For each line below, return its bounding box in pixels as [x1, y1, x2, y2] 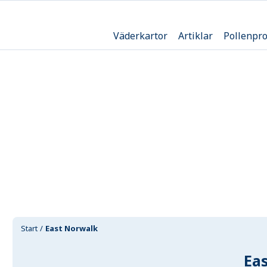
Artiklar [178, 29, 213, 42]
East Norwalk [45, 223, 98, 234]
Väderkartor [113, 29, 167, 42]
